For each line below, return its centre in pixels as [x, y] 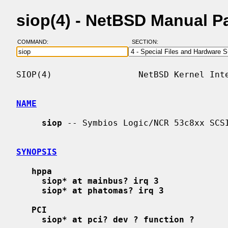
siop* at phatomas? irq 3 [103, 190]
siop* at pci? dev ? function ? [118, 219]
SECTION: [147, 42]
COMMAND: [36, 42]
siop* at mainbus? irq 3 [100, 181]
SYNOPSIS [37, 152]
